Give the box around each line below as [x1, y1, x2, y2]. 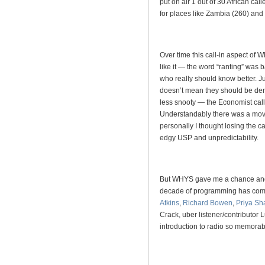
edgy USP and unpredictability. [160, 134, 258, 142]
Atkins [160, 199, 179, 207]
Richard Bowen [183, 199, 232, 207]
